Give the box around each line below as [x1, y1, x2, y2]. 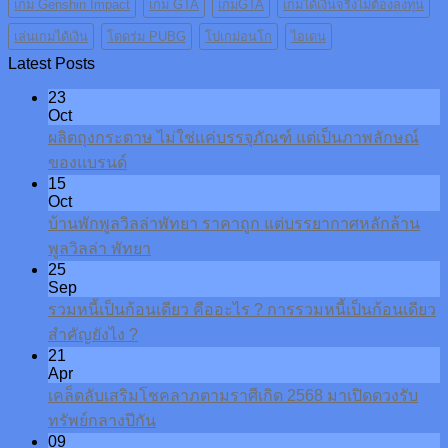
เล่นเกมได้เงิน [14, 29, 88, 45]
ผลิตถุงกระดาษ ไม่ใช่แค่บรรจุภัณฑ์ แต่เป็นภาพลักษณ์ [48, 129, 419, 147]
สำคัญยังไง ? [48, 326, 138, 344]
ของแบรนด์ [48, 154, 127, 172]
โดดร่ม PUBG [107, 29, 186, 45]
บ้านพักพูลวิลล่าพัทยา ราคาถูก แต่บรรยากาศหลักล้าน [48, 215, 420, 233]
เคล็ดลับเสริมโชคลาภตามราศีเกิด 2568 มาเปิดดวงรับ [48, 387, 418, 405]
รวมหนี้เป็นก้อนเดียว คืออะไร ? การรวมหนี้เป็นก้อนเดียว [48, 301, 436, 319]
